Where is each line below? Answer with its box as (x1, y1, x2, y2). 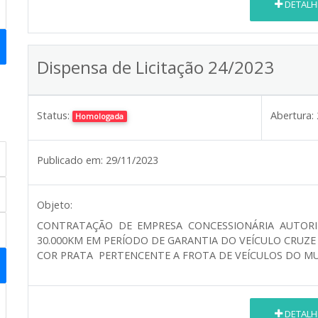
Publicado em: (37, 153, 103, 167)
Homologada (75, 110, 124, 121)
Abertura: (270, 108, 314, 122)
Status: (37, 108, 70, 122)
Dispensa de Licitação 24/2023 (37, 55, 274, 79)
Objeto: (37, 197, 72, 212)
